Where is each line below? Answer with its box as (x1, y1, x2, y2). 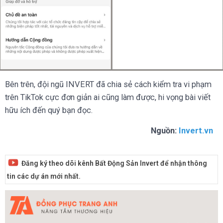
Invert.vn (179, 125, 213, 135)
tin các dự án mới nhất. (6, 172, 81, 180)
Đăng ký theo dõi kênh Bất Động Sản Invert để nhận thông (21, 159, 207, 167)
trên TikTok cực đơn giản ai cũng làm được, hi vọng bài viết (5, 92, 211, 102)
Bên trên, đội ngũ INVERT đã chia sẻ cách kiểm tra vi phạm (5, 79, 212, 89)
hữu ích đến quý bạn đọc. (5, 105, 93, 115)
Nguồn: (151, 125, 179, 135)
